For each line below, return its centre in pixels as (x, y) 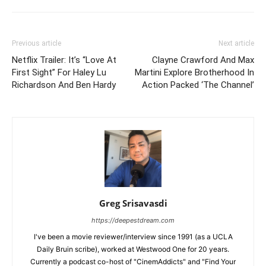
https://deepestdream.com (133, 220)
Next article (236, 43)
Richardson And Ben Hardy (64, 85)
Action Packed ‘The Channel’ (198, 85)
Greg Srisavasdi (133, 203)
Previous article (37, 43)
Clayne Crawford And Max (203, 60)
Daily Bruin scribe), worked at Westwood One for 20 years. (133, 249)
